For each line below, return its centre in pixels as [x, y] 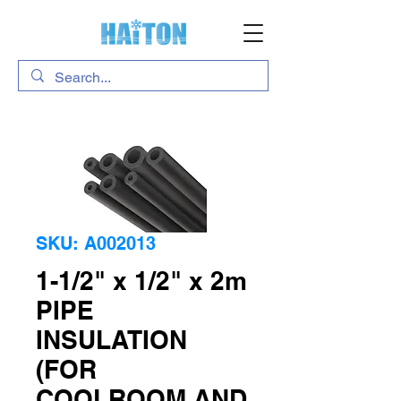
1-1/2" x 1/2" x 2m [141, 281]
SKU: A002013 [96, 243]
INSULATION [111, 340]
